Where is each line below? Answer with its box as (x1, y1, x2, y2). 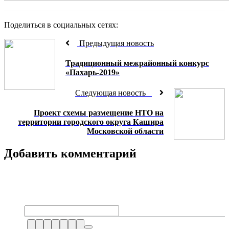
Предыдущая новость (77, 39, 154, 48)
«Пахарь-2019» (65, 68, 120, 77)
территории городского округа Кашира (18, 117, 164, 126)
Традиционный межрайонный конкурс (65, 59, 209, 68)
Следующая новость (75, 88, 152, 97)
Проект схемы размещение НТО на (34, 108, 164, 117)
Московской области (87, 126, 164, 135)
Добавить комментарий (4, 147, 136, 161)
